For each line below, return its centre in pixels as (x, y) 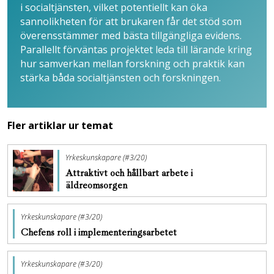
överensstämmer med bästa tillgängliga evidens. (131, 36)
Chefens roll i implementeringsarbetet (100, 233)
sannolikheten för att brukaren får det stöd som (131, 22)
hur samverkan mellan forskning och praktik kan (132, 64)
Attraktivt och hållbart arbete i (129, 173)
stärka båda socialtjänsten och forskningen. (120, 78)
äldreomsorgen (98, 186)
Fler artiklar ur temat (60, 126)
